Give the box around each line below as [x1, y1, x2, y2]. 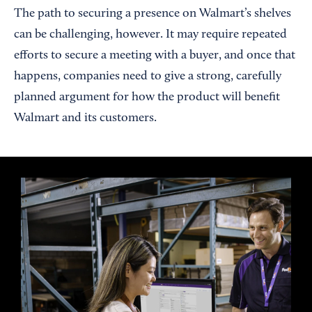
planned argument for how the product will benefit [14, 91, 280, 104]
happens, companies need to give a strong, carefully [14, 70, 281, 84]
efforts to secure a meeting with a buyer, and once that [14, 49, 295, 63]
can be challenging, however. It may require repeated [14, 29, 287, 42]
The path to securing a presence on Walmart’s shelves [14, 8, 291, 21]
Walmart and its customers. [14, 112, 157, 125]
